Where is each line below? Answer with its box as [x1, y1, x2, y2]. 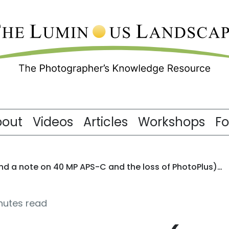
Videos [33, 113, 73, 130]
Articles [83, 113, 128, 130]
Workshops [138, 113, 205, 130]
